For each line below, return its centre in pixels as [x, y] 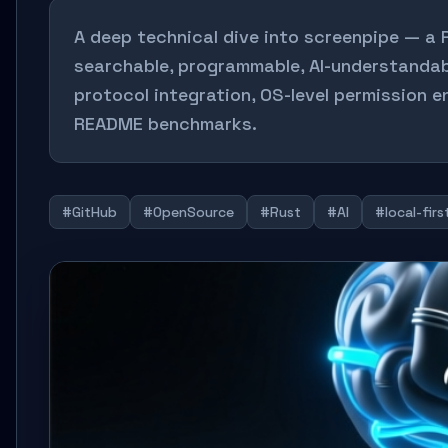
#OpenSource [188, 212]
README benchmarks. [165, 123]
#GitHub [89, 212]
